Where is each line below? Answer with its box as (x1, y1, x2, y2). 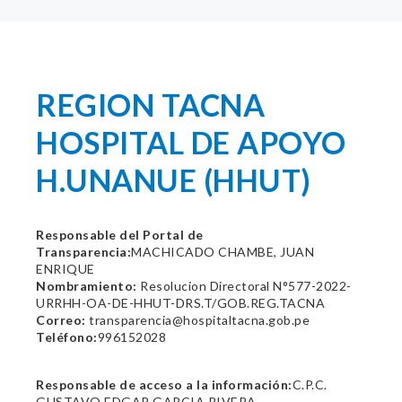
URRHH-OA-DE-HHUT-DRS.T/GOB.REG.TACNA (36, 295, 325, 310)
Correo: (36, 312, 86, 328)
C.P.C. (292, 377, 328, 392)
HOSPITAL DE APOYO (36, 124, 346, 161)
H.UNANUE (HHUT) (36, 162, 311, 198)
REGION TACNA (36, 86, 265, 123)
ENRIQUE (36, 261, 95, 276)
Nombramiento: (36, 278, 137, 293)
